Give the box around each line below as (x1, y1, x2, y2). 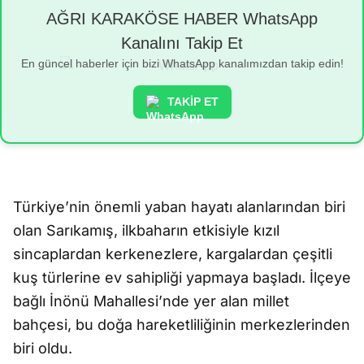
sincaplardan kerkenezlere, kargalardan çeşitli (13, 245, 332, 262)
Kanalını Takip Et (121, 34, 243, 52)
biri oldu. (13, 340, 72, 357)
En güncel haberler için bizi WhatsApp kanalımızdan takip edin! (20, 57, 344, 70)
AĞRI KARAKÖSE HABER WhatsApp (46, 10, 318, 28)
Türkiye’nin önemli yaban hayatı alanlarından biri (13, 198, 345, 215)
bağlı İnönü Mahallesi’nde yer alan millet (13, 292, 289, 310)
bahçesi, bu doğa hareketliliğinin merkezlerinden (13, 316, 350, 333)
